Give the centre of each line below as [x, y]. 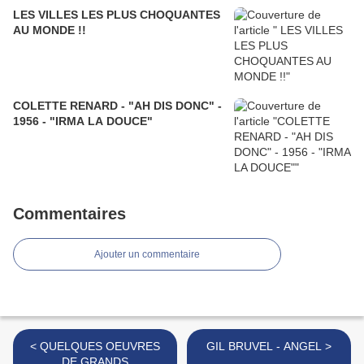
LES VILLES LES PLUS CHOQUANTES [117, 15]
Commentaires [69, 214]
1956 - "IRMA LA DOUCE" [83, 121]
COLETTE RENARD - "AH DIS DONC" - [117, 106]
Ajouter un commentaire [147, 254]
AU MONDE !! [50, 30]
